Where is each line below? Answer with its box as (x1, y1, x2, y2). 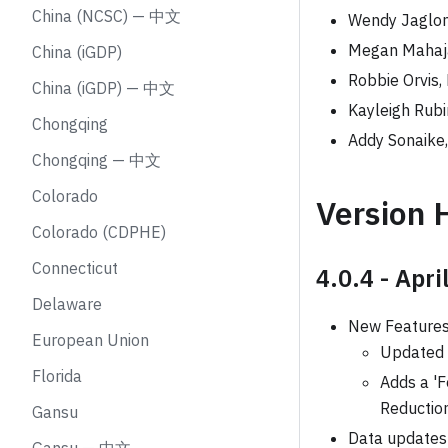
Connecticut (32, 258, 118, 278)
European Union (32, 330, 149, 350)
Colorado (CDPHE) (32, 222, 166, 242)
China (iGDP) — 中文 (32, 78, 175, 98)
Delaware (32, 294, 102, 314)
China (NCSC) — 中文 (32, 6, 181, 26)
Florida (32, 366, 82, 386)
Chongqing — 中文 (32, 150, 161, 170)
